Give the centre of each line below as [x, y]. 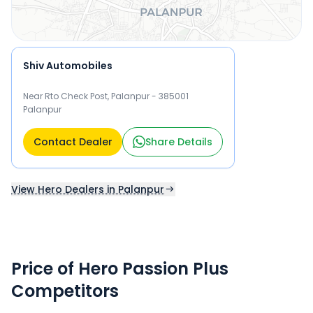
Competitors [65, 291]
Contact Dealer [73, 142]
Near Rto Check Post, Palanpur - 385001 [106, 96]
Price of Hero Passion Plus [120, 269]
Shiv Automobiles [68, 66]
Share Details [179, 142]
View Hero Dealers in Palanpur [88, 189]
